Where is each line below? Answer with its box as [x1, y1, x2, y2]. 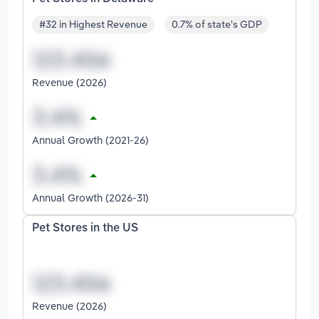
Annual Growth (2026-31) [32, 191, 149, 205]
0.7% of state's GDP [172, 18, 262, 31]
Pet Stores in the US [32, 223, 138, 235]
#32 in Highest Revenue [39, 18, 147, 31]
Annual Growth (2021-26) [32, 133, 149, 147]
